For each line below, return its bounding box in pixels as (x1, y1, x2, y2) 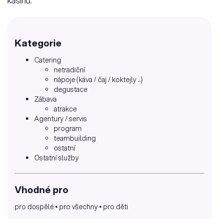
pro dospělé (15, 202, 54, 212)
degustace (54, 85, 88, 95)
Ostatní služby (34, 153, 79, 163)
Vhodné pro (15, 183, 68, 197)
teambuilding (54, 133, 96, 144)
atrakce (54, 104, 77, 114)
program (54, 124, 82, 134)
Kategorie (15, 36, 62, 50)
